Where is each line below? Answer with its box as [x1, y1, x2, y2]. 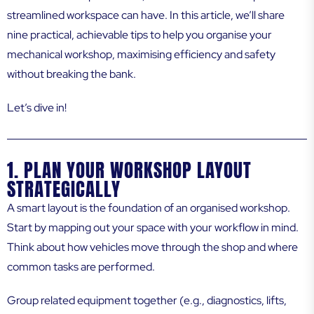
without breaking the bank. [7, 67, 136, 82]
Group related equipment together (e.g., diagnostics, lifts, [7, 293, 287, 308]
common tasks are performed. [7, 259, 155, 275]
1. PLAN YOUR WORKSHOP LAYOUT [7, 156, 252, 185]
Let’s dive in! [7, 100, 67, 116]
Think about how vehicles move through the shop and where [7, 240, 298, 255]
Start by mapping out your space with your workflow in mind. [7, 220, 299, 235]
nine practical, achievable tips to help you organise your [7, 27, 272, 43]
